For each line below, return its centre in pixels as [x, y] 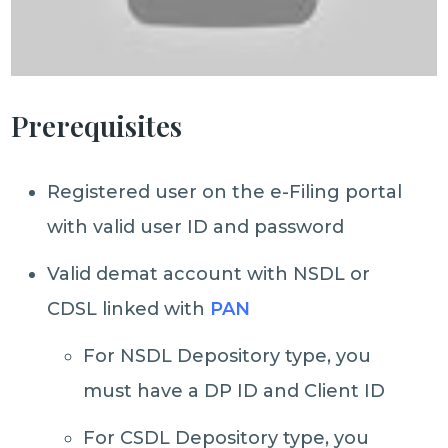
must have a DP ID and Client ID [234, 391]
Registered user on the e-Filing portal [225, 192]
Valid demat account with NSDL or [209, 274]
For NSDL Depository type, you [227, 356]
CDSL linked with [129, 309]
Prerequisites [97, 126]
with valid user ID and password [196, 227]
